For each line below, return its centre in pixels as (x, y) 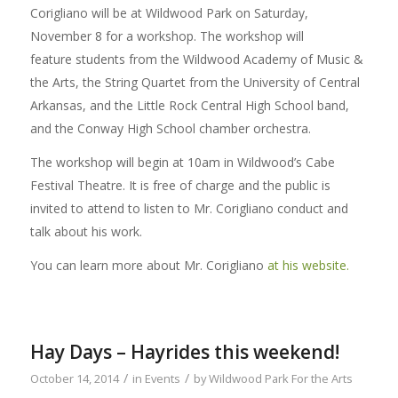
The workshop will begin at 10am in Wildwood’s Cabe (182, 162)
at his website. (308, 265)
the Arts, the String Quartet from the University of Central (195, 82)
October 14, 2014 (74, 379)
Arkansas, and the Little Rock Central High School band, (189, 105)
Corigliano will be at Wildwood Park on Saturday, (169, 12)
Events (162, 379)
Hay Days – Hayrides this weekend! (184, 352)
